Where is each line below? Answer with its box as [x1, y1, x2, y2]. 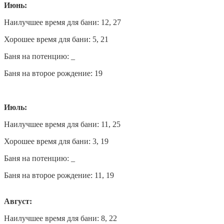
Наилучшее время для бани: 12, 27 [4, 17, 121, 26]
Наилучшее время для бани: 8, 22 [4, 213, 117, 222]
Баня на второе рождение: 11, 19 [4, 170, 114, 179]
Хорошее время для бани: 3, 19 [4, 136, 108, 145]
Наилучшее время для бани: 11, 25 [4, 119, 120, 128]
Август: [4, 196, 32, 205]
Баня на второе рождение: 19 [4, 68, 102, 77]
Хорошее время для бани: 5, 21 [4, 34, 108, 43]
